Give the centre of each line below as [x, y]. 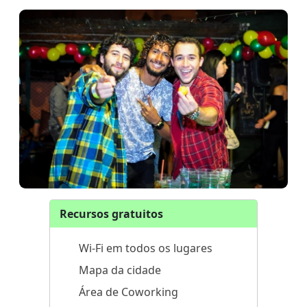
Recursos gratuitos [111, 213]
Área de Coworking [128, 292]
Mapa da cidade [120, 270]
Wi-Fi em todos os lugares [146, 248]
